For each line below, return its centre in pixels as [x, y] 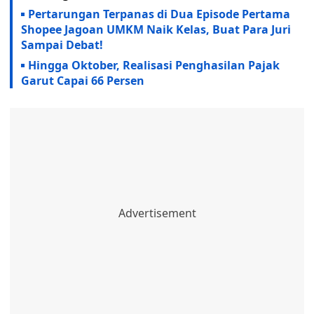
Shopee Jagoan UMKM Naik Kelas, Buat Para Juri [156, 29]
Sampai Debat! [62, 45]
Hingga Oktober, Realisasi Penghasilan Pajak [154, 65]
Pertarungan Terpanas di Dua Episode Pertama [159, 14]
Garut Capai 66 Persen [83, 81]
